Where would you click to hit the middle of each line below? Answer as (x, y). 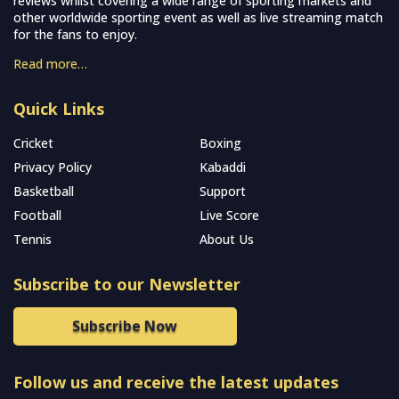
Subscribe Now (125, 326)
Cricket (33, 143)
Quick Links (59, 109)
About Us (227, 240)
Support (223, 191)
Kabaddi (223, 167)
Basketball (44, 191)
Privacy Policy (53, 167)
